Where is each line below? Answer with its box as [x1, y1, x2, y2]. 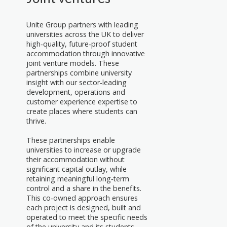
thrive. [26, 116, 46, 126]
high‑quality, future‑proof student [26, 39, 137, 49]
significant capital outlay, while [26, 164, 127, 174]
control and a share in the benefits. [26, 183, 141, 193]
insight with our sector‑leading [26, 77, 127, 87]
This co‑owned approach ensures [26, 193, 138, 203]
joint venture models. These [26, 58, 119, 68]
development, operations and [26, 87, 125, 97]
